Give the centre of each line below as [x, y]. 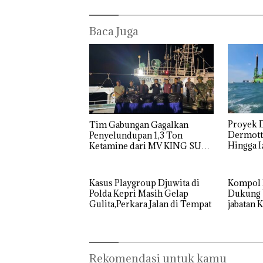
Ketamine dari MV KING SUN [149, 146]
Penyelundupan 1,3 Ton [136, 135]
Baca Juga [114, 31]
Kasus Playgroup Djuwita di [144, 183]
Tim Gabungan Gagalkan [120, 124]
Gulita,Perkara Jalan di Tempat [150, 204]
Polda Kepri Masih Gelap [139, 193]
